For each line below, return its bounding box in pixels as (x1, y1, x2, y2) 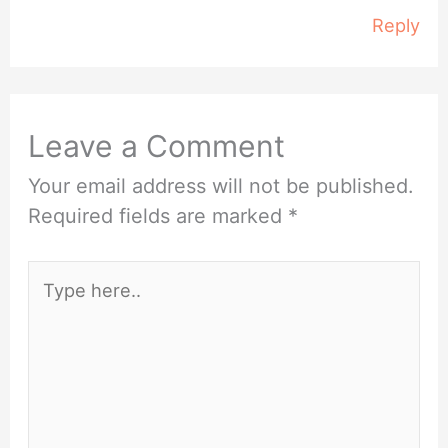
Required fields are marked (28, 203, 289, 228)
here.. (27, 293, 78, 316)
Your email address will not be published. (28, 173, 415, 198)
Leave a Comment (28, 127, 286, 164)
